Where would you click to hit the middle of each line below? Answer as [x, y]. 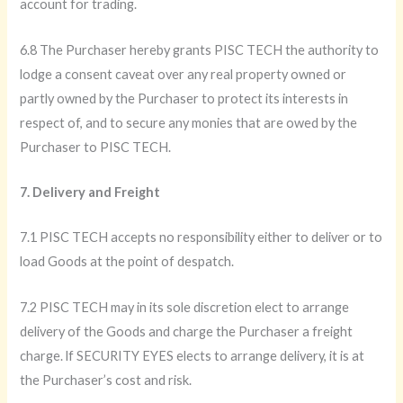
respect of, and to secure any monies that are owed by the [189, 122]
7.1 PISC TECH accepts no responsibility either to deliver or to [201, 237]
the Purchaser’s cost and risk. [106, 380]
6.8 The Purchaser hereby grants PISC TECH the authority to [200, 49]
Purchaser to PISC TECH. [96, 147]
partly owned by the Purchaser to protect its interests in [184, 98]
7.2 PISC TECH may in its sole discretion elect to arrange [185, 307]
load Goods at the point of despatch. [127, 262]
